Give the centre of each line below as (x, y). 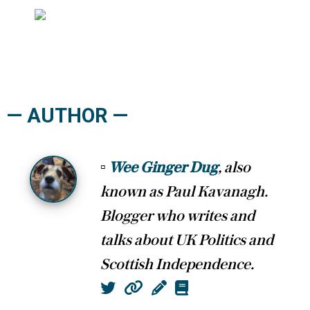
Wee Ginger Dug (163, 168)
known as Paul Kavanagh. (184, 192)
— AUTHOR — (67, 116)
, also (234, 168)
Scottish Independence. (177, 265)
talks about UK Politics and (187, 240)
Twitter (139, 288)
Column (193, 288)
